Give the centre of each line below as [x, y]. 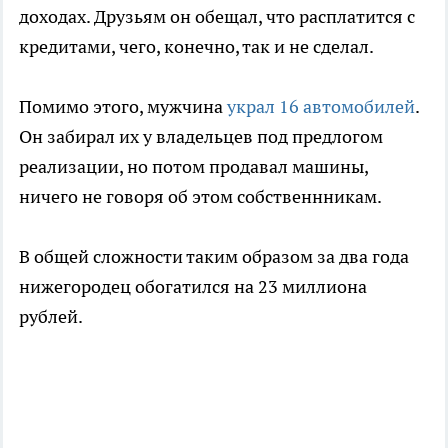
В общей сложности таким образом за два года [214, 257]
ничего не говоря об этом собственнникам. [200, 197]
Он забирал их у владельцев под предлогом [201, 137]
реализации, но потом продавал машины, [193, 167]
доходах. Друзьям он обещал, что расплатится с [217, 17]
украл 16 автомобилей [321, 107]
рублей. [51, 317]
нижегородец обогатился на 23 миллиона [193, 287]
